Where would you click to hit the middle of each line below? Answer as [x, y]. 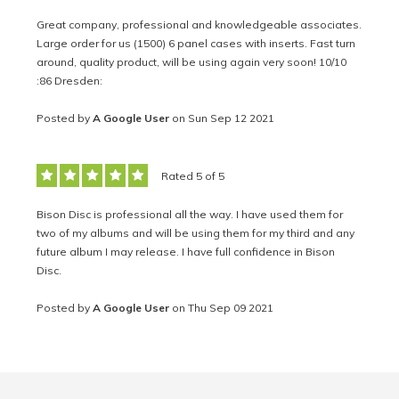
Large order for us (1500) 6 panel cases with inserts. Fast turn [196, 44]
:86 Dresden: [70, 81]
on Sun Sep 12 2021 [224, 118]
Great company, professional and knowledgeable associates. [199, 25]
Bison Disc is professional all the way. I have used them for [190, 215]
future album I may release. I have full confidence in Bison [186, 252]
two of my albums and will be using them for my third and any [196, 233]
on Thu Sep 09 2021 [223, 307]
